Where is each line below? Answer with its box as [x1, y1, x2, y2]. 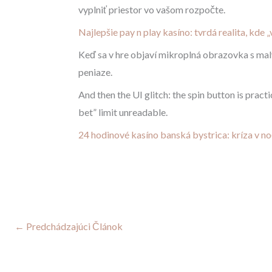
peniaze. [78, 66, 112, 78]
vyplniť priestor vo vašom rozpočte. [78, 4, 225, 16]
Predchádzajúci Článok [24, 220, 123, 232]
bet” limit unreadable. [78, 106, 168, 118]
